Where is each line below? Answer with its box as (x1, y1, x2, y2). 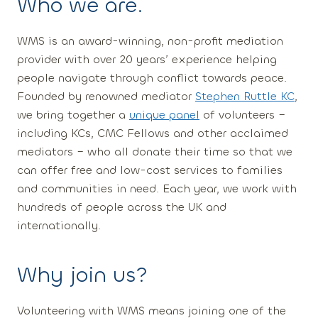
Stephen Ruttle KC (195, 89, 295, 104)
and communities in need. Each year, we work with (17, 181, 297, 196)
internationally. (17, 218, 101, 233)
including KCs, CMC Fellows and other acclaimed (17, 126, 288, 141)
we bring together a (17, 107, 129, 122)
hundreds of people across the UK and (17, 199, 226, 214)
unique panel (129, 107, 199, 122)
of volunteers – (199, 107, 285, 122)
